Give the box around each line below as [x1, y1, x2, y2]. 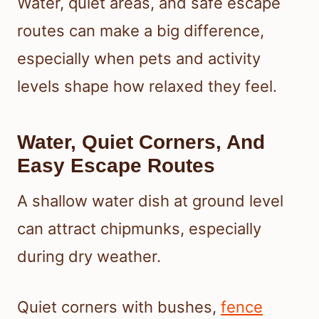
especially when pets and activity [17, 49, 261, 68]
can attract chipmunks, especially [17, 219, 261, 239]
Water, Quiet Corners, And [17, 131, 265, 154]
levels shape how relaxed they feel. [17, 77, 277, 96]
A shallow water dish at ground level [17, 192, 283, 211]
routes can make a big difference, [17, 21, 264, 41]
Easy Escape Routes [17, 155, 215, 177]
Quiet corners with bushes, [17, 298, 221, 317]
